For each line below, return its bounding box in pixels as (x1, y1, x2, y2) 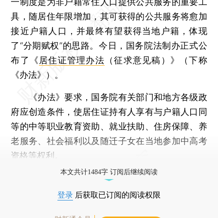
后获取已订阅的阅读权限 (73, 190, 161, 199)
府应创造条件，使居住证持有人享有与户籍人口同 (11, 106, 207, 117)
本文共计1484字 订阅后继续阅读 (60, 168, 158, 176)
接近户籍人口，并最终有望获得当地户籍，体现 (11, 25, 207, 36)
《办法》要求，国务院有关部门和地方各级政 (11, 91, 207, 102)
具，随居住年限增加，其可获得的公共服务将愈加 (11, 11, 207, 21)
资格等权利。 (11, 150, 64, 161)
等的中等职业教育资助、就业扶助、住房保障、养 (11, 121, 207, 131)
